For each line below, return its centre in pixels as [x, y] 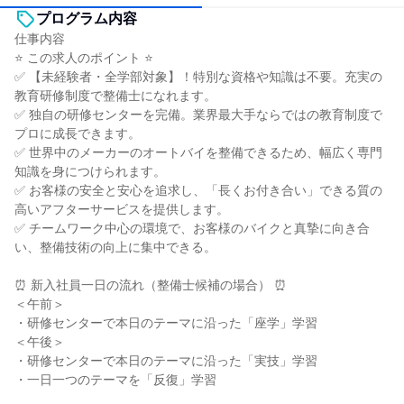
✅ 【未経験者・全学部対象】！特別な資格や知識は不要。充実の [198, 77]
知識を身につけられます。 [90, 171]
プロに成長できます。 [78, 133]
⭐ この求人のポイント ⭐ [84, 58]
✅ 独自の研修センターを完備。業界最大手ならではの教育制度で [198, 115]
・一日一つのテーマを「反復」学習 [115, 380]
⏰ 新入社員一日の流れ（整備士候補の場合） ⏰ [151, 285]
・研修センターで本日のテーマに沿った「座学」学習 [166, 323]
